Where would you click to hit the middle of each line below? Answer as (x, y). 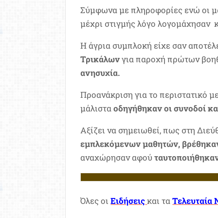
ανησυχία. (100, 73)
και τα (160, 200)
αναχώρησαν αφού (118, 157)
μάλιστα (97, 108)
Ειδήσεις (128, 200)
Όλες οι (96, 200)
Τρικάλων (100, 59)
